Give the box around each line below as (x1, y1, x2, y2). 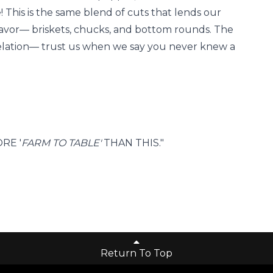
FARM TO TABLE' (21, 137, 104, 149)
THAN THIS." (104, 137, 164, 149)
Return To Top (101, 247, 172, 259)
